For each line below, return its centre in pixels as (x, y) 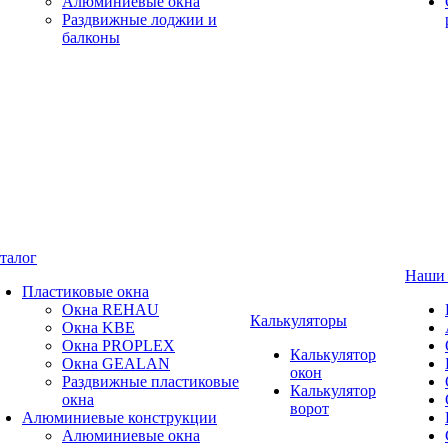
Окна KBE (98, 327)
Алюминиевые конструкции (119, 417)
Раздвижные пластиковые (150, 381)
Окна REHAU (110, 309)
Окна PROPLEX (118, 345)
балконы (91, 37)
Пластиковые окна (85, 291)
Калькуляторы (298, 320)
